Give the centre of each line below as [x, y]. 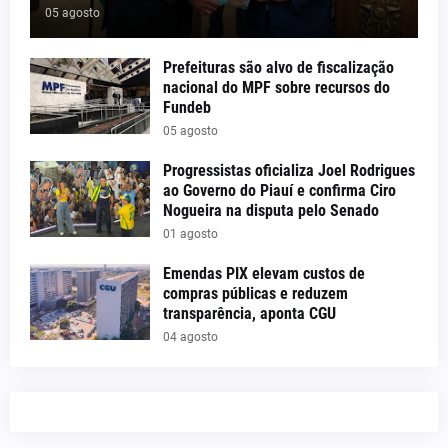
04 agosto [190, 337]
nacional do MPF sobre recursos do [276, 87]
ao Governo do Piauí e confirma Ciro [279, 190]
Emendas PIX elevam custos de [264, 273]
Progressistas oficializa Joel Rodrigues [289, 170]
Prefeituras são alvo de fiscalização [278, 67]
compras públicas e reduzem [255, 293]
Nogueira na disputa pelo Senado [271, 210]
